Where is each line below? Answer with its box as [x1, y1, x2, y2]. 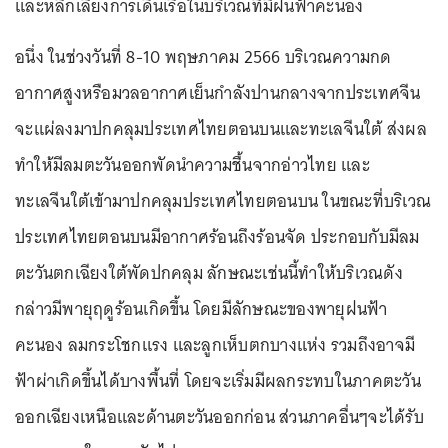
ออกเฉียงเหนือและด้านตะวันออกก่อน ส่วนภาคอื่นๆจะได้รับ [15, 402, 424, 432]
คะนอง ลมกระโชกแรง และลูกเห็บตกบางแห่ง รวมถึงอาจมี [15, 330, 415, 360]
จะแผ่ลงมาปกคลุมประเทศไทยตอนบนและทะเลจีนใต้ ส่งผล [15, 114, 427, 144]
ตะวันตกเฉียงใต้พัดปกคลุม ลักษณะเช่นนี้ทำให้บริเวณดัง [15, 258, 403, 288]
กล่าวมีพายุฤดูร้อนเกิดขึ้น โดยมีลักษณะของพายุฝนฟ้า [15, 294, 388, 324]
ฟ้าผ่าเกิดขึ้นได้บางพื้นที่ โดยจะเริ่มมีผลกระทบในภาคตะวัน [15, 366, 421, 396]
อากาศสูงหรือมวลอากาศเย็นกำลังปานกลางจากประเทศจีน [15, 78, 421, 108]
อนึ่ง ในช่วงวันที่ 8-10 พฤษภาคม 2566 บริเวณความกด [15, 42, 392, 72]
